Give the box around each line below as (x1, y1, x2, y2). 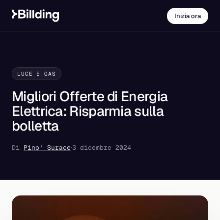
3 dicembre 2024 (72, 143, 131, 152)
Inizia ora (174, 11, 201, 20)
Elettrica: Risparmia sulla (12, 102, 164, 120)
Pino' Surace (24, 143, 71, 152)
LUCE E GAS (17, 70, 56, 77)
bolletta (12, 117, 59, 135)
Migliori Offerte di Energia (12, 87, 168, 105)
